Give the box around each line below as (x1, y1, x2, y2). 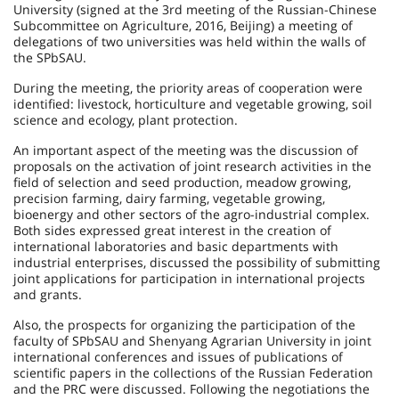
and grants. (13, 286, 82, 303)
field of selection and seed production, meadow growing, (13, 174, 351, 191)
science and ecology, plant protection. (13, 111, 238, 128)
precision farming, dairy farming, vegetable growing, (13, 190, 325, 207)
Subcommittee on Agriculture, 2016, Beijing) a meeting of (13, 17, 353, 34)
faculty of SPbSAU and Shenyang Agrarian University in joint (13, 332, 371, 349)
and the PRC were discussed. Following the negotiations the (13, 380, 370, 397)
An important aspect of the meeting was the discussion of (13, 142, 358, 159)
